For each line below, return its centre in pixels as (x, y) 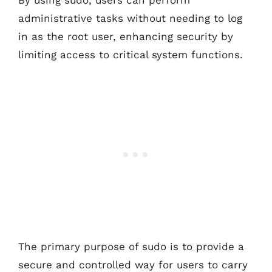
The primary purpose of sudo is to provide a (131, 246)
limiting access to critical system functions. (131, 55)
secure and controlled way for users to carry (133, 264)
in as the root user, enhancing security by (126, 36)
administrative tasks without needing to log (130, 18)
